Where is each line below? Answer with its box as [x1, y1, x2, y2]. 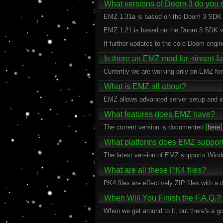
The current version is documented [104, 123, 206, 131]
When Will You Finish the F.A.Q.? [104, 194, 221, 202]
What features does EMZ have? [104, 110, 215, 118]
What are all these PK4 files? [104, 166, 206, 174]
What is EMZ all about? [104, 82, 186, 91]
